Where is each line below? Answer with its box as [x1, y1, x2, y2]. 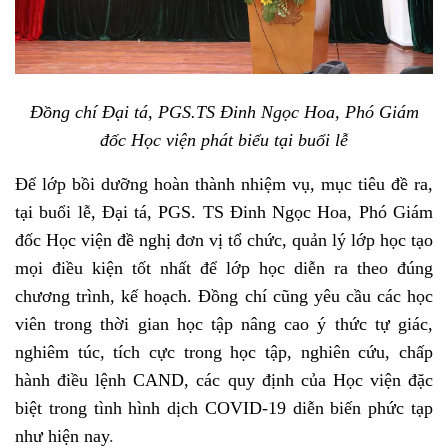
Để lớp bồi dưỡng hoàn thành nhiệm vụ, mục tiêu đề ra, [15, 173, 433, 194]
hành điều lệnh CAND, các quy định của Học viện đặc [15, 369, 433, 390]
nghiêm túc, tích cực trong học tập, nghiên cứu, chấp [15, 341, 433, 362]
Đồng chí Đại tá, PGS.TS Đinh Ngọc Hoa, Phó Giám [29, 101, 419, 122]
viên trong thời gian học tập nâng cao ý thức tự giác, [15, 313, 433, 334]
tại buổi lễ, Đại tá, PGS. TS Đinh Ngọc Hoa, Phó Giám [15, 201, 433, 222]
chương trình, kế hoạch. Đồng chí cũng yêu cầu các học [15, 285, 433, 306]
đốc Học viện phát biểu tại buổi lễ [100, 129, 348, 150]
